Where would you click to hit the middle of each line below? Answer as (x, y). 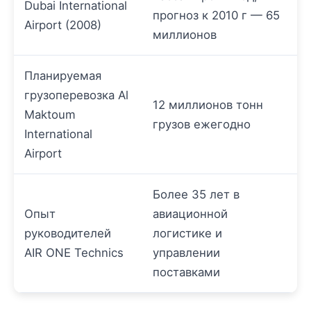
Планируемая (63, 76)
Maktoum (50, 115)
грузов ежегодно (202, 125)
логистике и (187, 234)
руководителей (68, 234)
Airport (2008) (63, 25)
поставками (186, 272)
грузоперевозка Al (76, 95)
